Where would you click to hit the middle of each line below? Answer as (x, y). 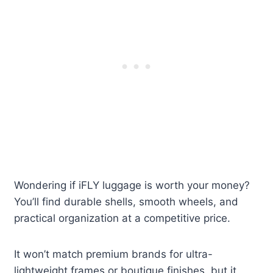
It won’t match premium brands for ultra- (114, 254)
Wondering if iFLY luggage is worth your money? (132, 186)
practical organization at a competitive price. (122, 218)
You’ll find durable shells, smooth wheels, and (126, 202)
